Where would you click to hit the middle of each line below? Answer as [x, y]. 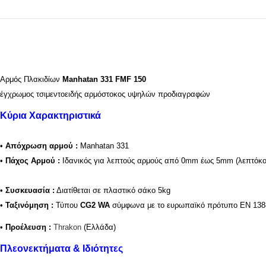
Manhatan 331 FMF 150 [104, 79]
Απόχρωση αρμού [40, 145]
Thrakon [67, 227]
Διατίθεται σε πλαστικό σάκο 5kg [113, 190]
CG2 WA [95, 205]
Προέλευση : [28, 227]
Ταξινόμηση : [29, 205]
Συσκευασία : [30, 190]
